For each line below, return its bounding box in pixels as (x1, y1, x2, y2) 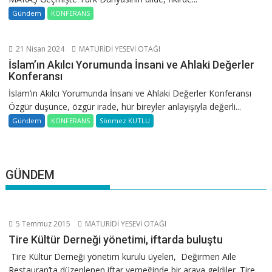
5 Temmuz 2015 (14, 218, 71, 229)
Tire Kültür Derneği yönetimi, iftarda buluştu (8, 233, 223, 246)
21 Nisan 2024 (14, 44, 65, 55)
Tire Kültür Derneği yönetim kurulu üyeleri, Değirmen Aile (8, 250, 237, 262)
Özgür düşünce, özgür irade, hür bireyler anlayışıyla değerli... (8, 101, 242, 113)
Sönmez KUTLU (100, 116, 151, 126)
